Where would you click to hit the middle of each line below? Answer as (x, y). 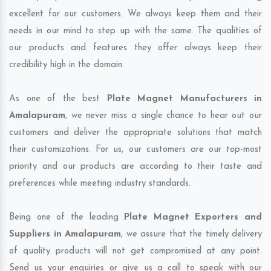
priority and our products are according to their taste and (135, 167)
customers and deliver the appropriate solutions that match (135, 133)
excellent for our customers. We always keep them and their (135, 15)
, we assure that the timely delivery (191, 235)
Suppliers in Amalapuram (65, 235)
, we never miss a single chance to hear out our (164, 116)
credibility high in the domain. (67, 65)
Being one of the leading (67, 218)
